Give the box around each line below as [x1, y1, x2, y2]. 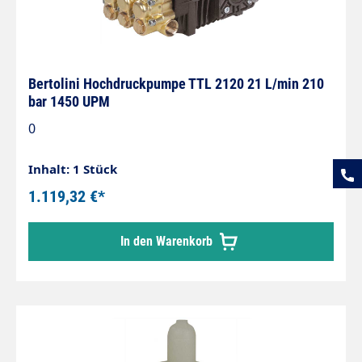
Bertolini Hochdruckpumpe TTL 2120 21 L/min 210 [28, 75, 324, 92]
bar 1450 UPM [28, 93, 110, 110]
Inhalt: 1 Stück [28, 161, 117, 177]
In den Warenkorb [120, 234, 216, 249]
